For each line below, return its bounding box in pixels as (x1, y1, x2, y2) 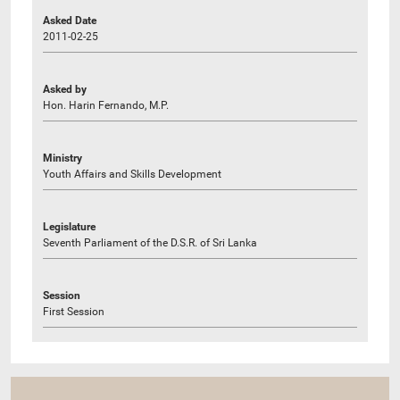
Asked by (43, 82, 87, 96)
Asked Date (43, 13, 96, 27)
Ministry (43, 151, 82, 164)
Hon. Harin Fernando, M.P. (43, 98, 169, 112)
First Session (43, 304, 104, 318)
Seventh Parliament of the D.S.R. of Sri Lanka (43, 236, 257, 249)
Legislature (43, 220, 96, 233)
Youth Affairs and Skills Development (43, 167, 221, 180)
